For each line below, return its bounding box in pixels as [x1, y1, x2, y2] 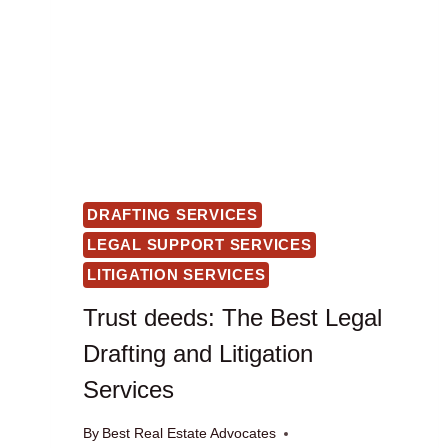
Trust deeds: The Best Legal [83, 303, 382, 331]
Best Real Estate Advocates [102, 425, 277, 442]
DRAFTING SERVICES [87, 206, 258, 224]
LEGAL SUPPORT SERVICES [87, 236, 312, 254]
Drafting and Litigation [83, 339, 313, 367]
